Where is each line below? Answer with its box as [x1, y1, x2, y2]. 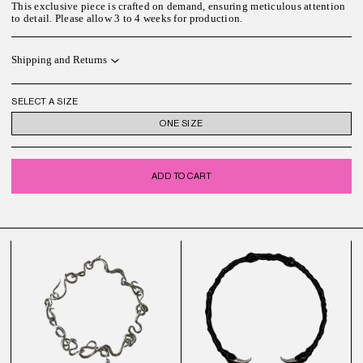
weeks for [140, 12, 190, 24]
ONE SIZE [160, 117, 203, 129]
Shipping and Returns [11, 54, 108, 66]
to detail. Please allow [11, 12, 115, 24]
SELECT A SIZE [11, 96, 79, 108]
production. [189, 12, 243, 24]
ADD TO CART [152, 171, 211, 182]
